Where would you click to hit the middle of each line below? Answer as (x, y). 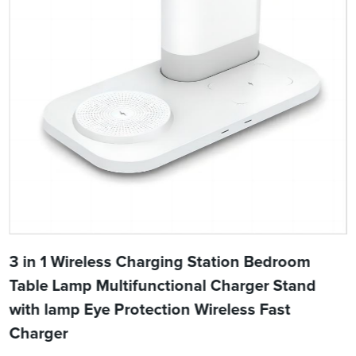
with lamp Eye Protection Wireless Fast (150, 310)
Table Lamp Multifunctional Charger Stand (163, 286)
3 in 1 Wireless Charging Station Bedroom (160, 263)
